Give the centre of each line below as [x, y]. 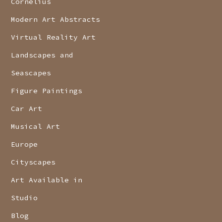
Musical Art [36, 127]
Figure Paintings [47, 91]
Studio [25, 198]
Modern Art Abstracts [56, 20]
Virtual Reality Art [54, 37]
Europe [25, 144]
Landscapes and [42, 55]
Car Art [27, 109]
